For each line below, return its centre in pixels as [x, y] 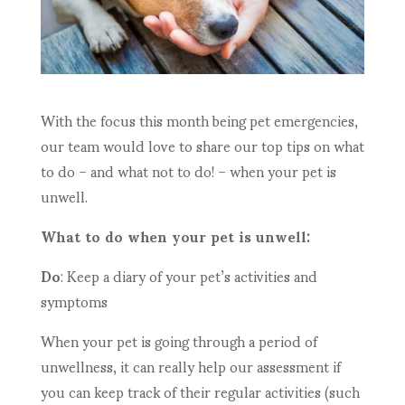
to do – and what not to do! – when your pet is [188, 171]
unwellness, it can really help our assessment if [190, 366]
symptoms [74, 301]
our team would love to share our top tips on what [202, 146]
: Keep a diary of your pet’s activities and [188, 276]
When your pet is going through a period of [179, 341]
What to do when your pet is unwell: [175, 236]
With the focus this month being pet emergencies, [199, 120]
